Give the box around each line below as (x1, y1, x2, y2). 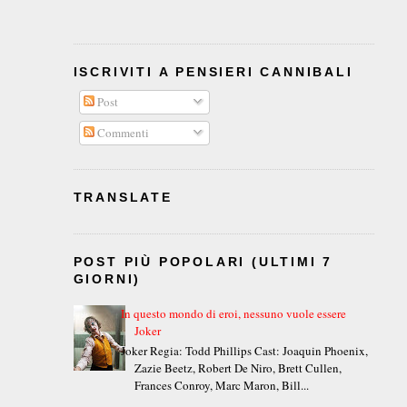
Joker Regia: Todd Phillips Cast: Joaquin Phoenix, (120, 342, 368, 359)
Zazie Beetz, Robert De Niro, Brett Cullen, (134, 359, 342, 376)
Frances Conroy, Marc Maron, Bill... (134, 376, 309, 393)
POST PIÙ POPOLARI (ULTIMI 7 (73, 253, 333, 269)
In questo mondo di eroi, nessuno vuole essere (120, 305, 346, 323)
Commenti (94, 124, 150, 141)
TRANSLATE (73, 189, 173, 204)
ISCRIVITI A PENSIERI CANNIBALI (73, 64, 353, 79)
